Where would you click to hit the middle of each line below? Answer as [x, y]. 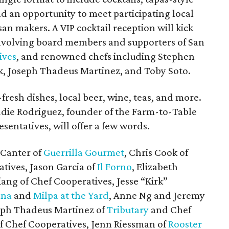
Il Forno [114, 167]
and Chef [170, 210]
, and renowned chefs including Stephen [106, 56]
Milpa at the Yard [71, 195]
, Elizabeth [155, 167]
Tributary [128, 210]
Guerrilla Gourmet [84, 152]
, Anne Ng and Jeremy [157, 195]
